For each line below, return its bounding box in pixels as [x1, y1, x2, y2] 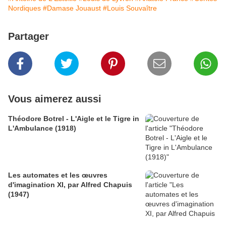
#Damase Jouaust [43, 4, 101, 13]
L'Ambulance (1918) [8, 124, 76, 133]
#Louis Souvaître [103, 4, 157, 13]
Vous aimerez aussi [8, 93, 101, 105]
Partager [8, 31, 49, 42]
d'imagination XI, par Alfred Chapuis [8, 181, 132, 189]
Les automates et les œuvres [8, 171, 107, 180]
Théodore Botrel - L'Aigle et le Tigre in [8, 115, 139, 123]
